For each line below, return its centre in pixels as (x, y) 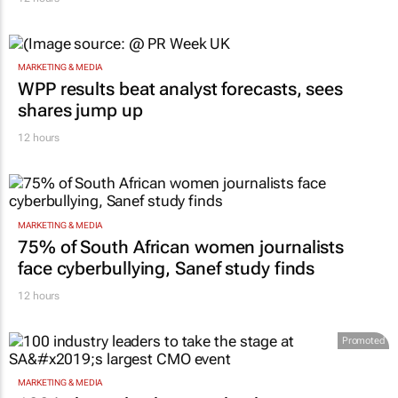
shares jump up (80, 111)
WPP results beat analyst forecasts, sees (180, 89)
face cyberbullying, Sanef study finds (167, 268)
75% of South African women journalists (181, 247)
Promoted (363, 340)
